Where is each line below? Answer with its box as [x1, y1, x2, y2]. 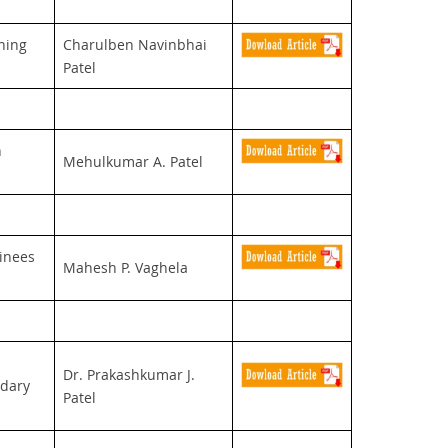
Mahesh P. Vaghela [62, 257, 188, 277]
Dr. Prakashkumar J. [62, 364, 195, 384]
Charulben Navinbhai [62, 34, 207, 54]
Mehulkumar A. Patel [62, 151, 203, 171]
